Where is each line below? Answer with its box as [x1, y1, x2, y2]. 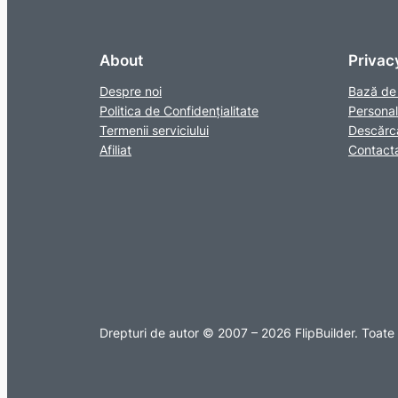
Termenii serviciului [99, 122, 209, 138]
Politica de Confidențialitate [99, 102, 259, 118]
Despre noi [99, 83, 162, 99]
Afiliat [99, 141, 131, 157]
